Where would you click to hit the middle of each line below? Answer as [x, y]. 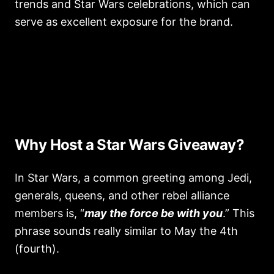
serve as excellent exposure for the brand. [124, 22]
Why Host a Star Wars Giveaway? [129, 145]
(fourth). [39, 249]
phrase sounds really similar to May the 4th [126, 231]
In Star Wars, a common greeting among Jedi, [133, 178]
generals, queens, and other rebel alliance [122, 195]
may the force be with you [154, 213]
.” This [239, 213]
